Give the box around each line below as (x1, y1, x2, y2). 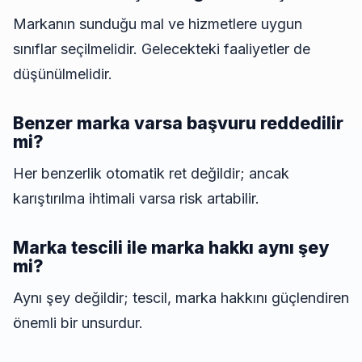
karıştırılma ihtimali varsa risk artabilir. (13, 190, 259, 208)
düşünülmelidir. (13, 65, 112, 83)
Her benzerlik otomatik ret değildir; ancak (13, 165, 289, 183)
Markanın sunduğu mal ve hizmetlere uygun (13, 15, 302, 33)
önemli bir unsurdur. (13, 314, 143, 332)
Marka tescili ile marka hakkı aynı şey (13, 238, 329, 259)
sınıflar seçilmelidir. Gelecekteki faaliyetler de (13, 40, 310, 58)
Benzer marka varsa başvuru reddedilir (13, 113, 343, 134)
